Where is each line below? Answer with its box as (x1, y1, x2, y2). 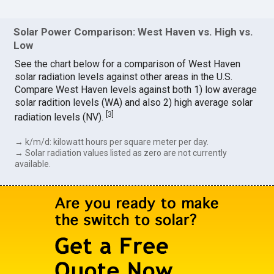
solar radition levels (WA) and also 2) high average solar (15, 97, 253, 109)
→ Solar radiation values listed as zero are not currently (15, 147, 228, 158)
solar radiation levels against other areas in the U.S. (15, 71, 233, 83)
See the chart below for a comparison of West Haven (15, 58, 241, 70)
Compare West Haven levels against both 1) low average (15, 84, 257, 96)
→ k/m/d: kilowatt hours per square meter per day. (15, 136, 209, 147)
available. (15, 158, 51, 169)
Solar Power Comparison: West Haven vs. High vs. (13, 26, 254, 39)
